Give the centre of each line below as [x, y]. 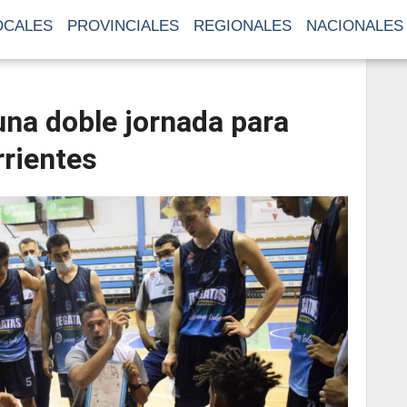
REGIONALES [243, 26]
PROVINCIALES [123, 26]
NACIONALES [355, 26]
